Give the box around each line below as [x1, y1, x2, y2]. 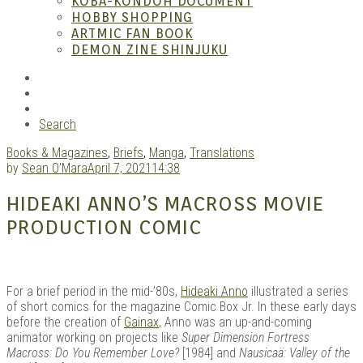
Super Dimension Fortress [181, 329, 310, 345]
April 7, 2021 [88, 160, 152, 176]
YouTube [38, 100, 83, 116]
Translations [190, 145, 254, 160]
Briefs [113, 145, 143, 160]
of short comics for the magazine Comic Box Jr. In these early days [6, 298, 357, 314]
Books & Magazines [6, 145, 108, 160]
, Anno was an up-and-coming [159, 314, 312, 330]
